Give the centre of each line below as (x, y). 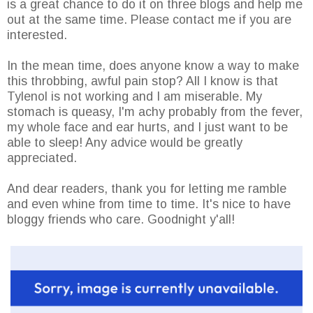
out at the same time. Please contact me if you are (149, 20)
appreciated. (42, 158)
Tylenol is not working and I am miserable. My (134, 97)
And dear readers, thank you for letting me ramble (147, 189)
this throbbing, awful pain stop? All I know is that (143, 81)
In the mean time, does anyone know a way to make (153, 66)
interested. (37, 35)
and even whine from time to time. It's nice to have (149, 204)
